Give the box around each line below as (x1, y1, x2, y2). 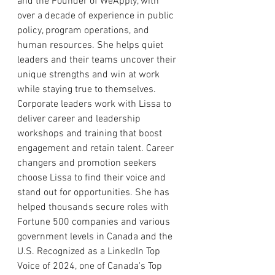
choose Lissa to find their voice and (17, 172, 168, 185)
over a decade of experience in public (17, 10, 176, 23)
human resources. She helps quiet (17, 39, 166, 52)
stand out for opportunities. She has (17, 187, 172, 199)
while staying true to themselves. (17, 83, 158, 96)
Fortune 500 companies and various (17, 216, 172, 229)
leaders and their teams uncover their (17, 54, 179, 67)
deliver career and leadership (17, 113, 143, 126)
